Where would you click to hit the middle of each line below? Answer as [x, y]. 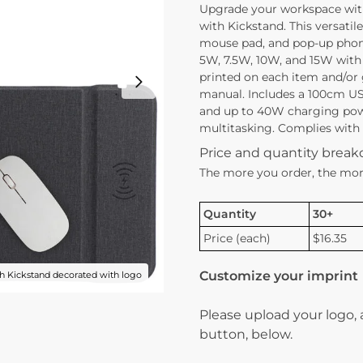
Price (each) [237, 238]
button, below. [246, 335]
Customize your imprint [278, 276]
